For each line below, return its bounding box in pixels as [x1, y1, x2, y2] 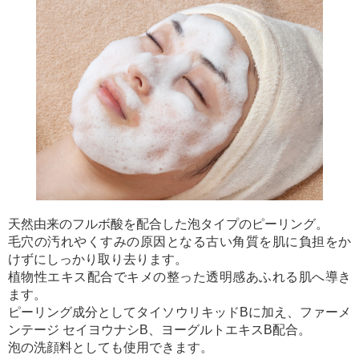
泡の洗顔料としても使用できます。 [8, 340, 213, 354]
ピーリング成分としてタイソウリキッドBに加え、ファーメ [8, 305, 351, 319]
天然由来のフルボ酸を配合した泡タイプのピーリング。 [8, 216, 329, 231]
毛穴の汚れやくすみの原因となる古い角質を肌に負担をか [8, 234, 351, 248]
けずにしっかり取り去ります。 [8, 252, 188, 266]
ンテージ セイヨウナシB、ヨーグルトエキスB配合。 [8, 322, 311, 337]
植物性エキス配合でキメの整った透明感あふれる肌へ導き [8, 269, 351, 284]
